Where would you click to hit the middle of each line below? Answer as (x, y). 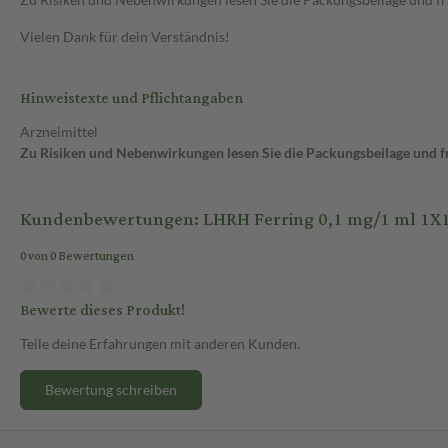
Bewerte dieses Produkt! (102, 310)
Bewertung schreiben (111, 389)
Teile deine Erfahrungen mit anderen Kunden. (160, 343)
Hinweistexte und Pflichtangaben (131, 99)
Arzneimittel (59, 132)
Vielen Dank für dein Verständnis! (125, 37)
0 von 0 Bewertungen (77, 257)
